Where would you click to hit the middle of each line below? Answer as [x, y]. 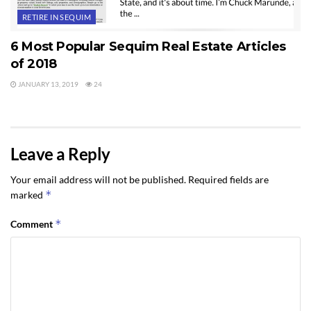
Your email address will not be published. [98, 179]
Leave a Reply [60, 153]
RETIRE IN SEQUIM [57, 17]
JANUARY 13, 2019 [48, 84]
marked [28, 194]
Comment [33, 224]
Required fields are [228, 179]
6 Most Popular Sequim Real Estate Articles [148, 46]
